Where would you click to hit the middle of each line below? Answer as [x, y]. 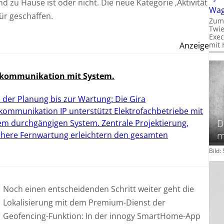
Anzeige [194, 45]
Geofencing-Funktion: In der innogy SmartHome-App [101, 216]
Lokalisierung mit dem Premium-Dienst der [84, 203]
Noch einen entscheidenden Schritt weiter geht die [98, 189]
